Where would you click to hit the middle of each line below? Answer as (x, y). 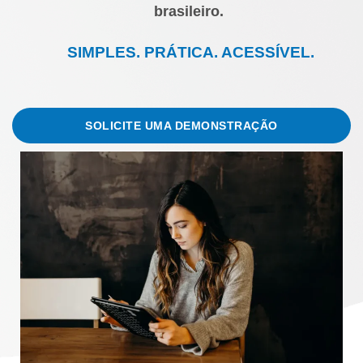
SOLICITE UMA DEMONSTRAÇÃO (181, 126)
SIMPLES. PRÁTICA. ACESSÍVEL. (190, 52)
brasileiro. (190, 11)
